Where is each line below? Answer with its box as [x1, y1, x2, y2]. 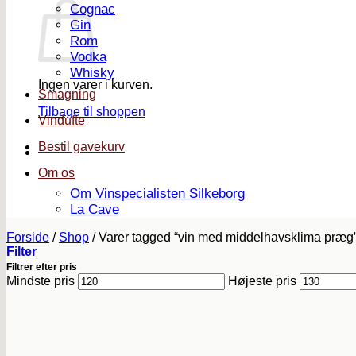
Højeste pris [228, 274, 296, 288]
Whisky [70, 65, 114, 80]
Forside [6, 230, 49, 244]
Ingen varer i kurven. [38, 77, 153, 91]
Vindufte [38, 114, 85, 127]
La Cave [70, 202, 119, 217]
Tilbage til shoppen [38, 104, 145, 118]
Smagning [38, 87, 96, 101]
